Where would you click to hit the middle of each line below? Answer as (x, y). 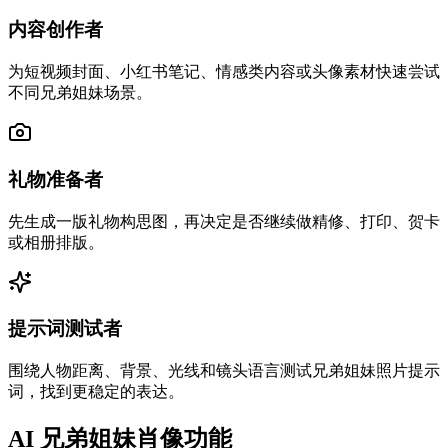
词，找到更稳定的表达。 (96, 392)
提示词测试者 (65, 329)
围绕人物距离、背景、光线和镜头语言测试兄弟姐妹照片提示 (224, 371)
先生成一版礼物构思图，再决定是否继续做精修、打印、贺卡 (224, 221)
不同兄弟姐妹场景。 (80, 93)
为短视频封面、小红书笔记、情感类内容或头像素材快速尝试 (224, 72)
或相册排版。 (56, 242)
